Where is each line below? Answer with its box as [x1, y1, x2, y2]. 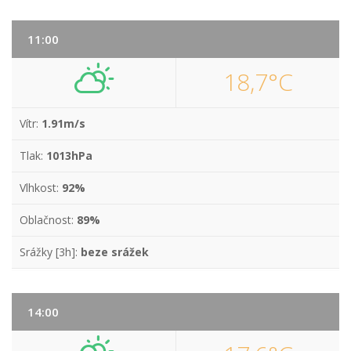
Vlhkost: [20, 180, 62, 195]
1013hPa [46, 148, 92, 163]
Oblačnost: [20, 212, 77, 227]
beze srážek [81, 244, 149, 259]
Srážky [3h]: [20, 244, 81, 259]
